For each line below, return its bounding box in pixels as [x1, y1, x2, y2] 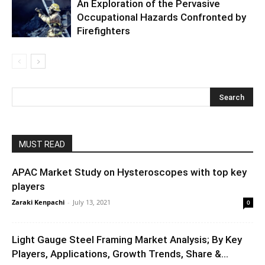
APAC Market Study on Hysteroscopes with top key [12, 166, 247, 178]
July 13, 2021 [73, 197, 111, 206]
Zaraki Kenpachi [12, 197, 64, 206]
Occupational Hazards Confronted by [77, 11, 246, 23]
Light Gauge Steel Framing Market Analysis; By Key [12, 233, 242, 245]
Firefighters [77, 24, 130, 37]
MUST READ [19, 139, 65, 149]
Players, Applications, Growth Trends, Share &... [12, 247, 228, 260]
